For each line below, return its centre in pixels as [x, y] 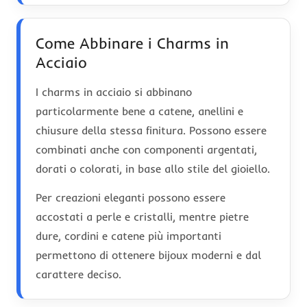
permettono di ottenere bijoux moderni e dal [148, 255]
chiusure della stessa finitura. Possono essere [151, 130]
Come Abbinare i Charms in [132, 43]
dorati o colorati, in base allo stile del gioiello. [153, 168]
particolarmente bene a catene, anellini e [139, 111]
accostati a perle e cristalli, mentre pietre [142, 216]
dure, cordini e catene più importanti [128, 235]
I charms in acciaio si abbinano [114, 91]
